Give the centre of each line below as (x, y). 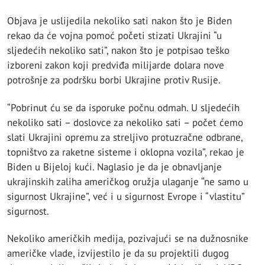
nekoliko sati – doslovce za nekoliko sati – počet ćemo (125, 122)
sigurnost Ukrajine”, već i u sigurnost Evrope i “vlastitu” (126, 196)
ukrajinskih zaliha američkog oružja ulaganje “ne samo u (128, 181)
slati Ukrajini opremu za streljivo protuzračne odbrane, (125, 137)
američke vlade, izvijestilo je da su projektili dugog (118, 253)
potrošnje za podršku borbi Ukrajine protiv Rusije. (114, 80)
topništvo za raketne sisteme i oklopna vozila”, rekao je (126, 152)
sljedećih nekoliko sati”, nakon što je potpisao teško (118, 51)
